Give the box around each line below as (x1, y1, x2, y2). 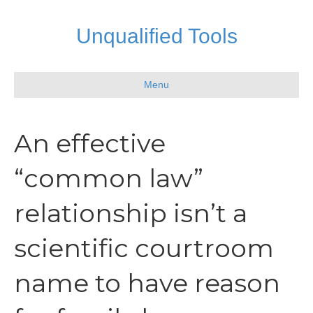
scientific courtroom (14, 233, 274, 263)
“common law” (14, 163, 203, 194)
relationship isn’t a (14, 198, 247, 228)
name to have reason (14, 268, 280, 298)
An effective (14, 128, 166, 159)
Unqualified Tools (75, 24, 238, 48)
